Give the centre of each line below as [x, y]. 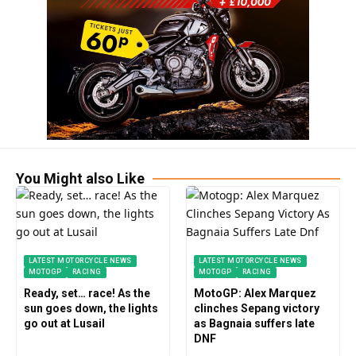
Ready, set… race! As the [87, 294]
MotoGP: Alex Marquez [255, 294]
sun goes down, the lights [91, 309]
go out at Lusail [64, 324]
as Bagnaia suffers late [254, 324]
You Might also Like [80, 178]
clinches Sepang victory [256, 309]
